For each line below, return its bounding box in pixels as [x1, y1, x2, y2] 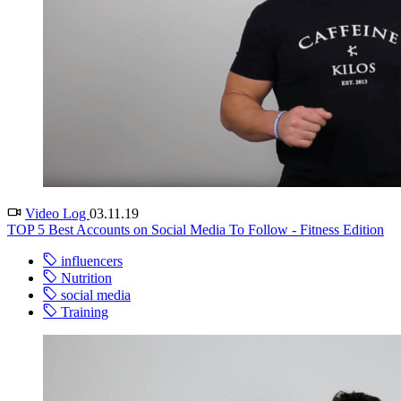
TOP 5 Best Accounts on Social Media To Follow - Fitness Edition [7, 222, 384, 238]
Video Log [25, 206, 90, 222]
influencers [61, 253, 123, 269]
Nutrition [61, 270, 112, 286]
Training [61, 304, 108, 320]
